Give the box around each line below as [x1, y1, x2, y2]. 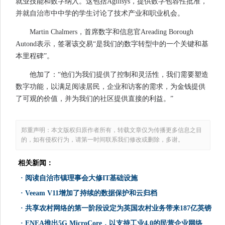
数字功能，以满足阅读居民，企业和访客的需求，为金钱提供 [16, 83, 205, 91]
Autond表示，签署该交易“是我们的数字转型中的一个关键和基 [16, 40, 208, 48]
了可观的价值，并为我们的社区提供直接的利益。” [16, 95, 173, 103]
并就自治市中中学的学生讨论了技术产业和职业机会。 [16, 10, 184, 18]
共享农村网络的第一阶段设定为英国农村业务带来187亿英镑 [25, 204, 211, 212]
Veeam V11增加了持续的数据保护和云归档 [25, 189, 157, 197]
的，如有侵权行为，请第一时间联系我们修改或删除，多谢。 [21, 136, 184, 144]
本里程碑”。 [16, 52, 54, 60]
